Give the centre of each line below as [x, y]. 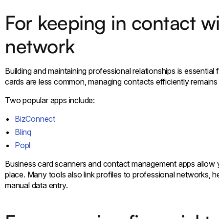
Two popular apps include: [50, 100]
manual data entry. [36, 185]
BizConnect [35, 119]
